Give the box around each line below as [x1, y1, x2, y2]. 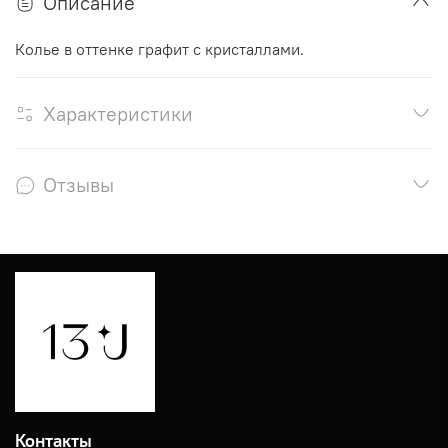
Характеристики [43, 100, 193, 126]
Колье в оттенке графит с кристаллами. [15, 38, 304, 59]
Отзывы [43, 171, 114, 197]
